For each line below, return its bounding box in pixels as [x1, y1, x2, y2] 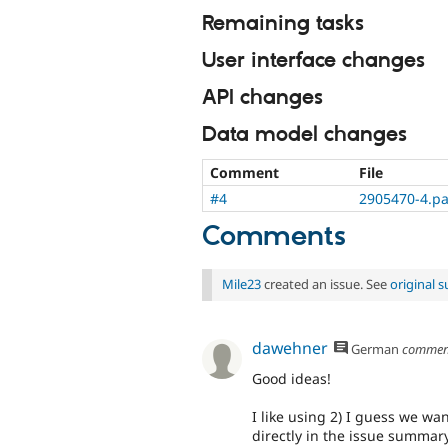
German [348, 340, 400, 359]
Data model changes [202, 121, 407, 148]
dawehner [252, 337, 328, 360]
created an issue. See [261, 275, 390, 294]
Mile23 [222, 275, 261, 294]
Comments [202, 220, 346, 255]
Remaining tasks [202, 11, 364, 38]
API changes [202, 84, 323, 111]
